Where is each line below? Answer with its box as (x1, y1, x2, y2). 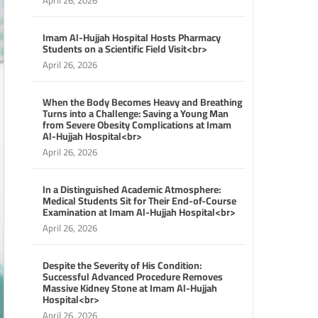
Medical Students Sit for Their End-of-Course (43, 192, 236, 210)
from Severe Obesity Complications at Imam (43, 116, 231, 134)
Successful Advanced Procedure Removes (43, 268, 223, 286)
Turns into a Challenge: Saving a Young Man (43, 104, 229, 123)
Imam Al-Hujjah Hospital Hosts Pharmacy (43, 28, 221, 47)
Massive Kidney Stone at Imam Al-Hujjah (43, 279, 217, 297)
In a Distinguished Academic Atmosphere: (43, 180, 221, 199)
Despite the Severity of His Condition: (43, 256, 202, 275)
